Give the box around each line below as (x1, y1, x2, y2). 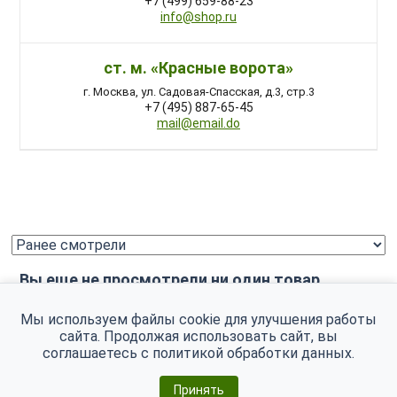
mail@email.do (157, 115, 240, 130)
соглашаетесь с (43, 345, 152, 362)
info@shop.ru (160, 9, 237, 24)
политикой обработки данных (152, 345, 352, 362)
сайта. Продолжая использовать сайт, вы (59, 328, 338, 345)
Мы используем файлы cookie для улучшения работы (20, 311, 377, 328)
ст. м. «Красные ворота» (104, 58, 293, 77)
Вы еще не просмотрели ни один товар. (19, 269, 325, 289)
